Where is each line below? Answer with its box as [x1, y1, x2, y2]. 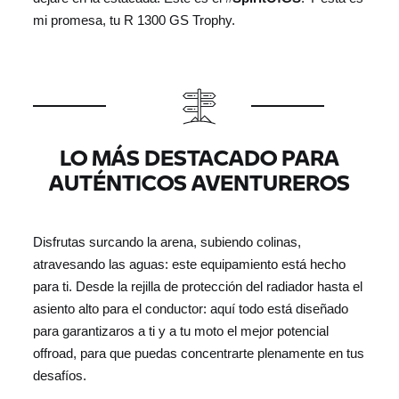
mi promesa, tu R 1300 [33, 13, 170, 28]
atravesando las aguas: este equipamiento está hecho [33, 257, 346, 272]
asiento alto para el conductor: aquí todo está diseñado [33, 302, 349, 316]
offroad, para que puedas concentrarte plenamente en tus [33, 346, 365, 361]
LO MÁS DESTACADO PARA [60, 142, 339, 173]
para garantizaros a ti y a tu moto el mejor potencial [33, 324, 330, 338]
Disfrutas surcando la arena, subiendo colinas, [33, 235, 302, 249]
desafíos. [33, 369, 87, 383]
